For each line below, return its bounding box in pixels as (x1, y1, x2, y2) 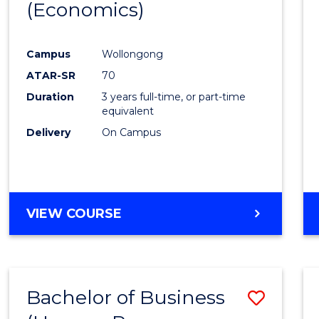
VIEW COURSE (26, 205, 122, 221)
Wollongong (102, 47, 164, 61)
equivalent (102, 104, 155, 117)
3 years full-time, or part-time (102, 90, 246, 103)
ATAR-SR (26, 68, 76, 82)
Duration (26, 90, 75, 103)
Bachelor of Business (26, 285, 226, 309)
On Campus (102, 125, 162, 139)
